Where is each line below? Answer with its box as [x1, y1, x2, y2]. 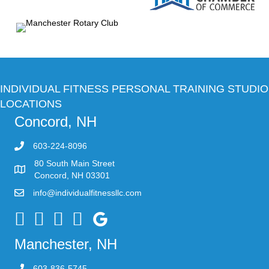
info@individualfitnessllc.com [33, 187, 142, 198]
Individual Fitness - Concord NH [14, 210, 134, 220]
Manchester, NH [14, 235, 117, 252]
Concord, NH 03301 [34, 170, 110, 180]
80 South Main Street [34, 158, 115, 168]
